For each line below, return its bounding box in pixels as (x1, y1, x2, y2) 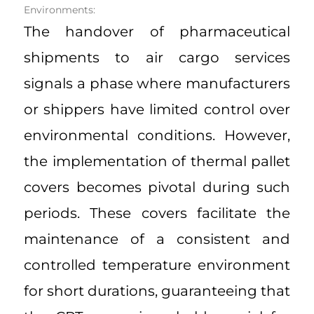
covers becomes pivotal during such (24, 179, 290, 196)
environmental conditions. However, (24, 127, 290, 144)
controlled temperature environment (24, 257, 290, 274)
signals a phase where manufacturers (24, 75, 290, 93)
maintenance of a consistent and (24, 231, 290, 248)
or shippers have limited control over (24, 101, 290, 118)
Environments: (24, 4, 95, 17)
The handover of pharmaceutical (24, 23, 290, 41)
